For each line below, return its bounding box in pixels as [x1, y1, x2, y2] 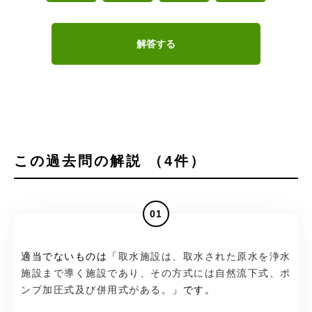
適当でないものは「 [21, 251, 118, 263]
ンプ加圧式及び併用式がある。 [21, 285, 172, 296]
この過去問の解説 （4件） [14, 153, 206, 169]
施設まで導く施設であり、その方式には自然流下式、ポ [21, 268, 291, 279]
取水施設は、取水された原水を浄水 [118, 251, 291, 263]
